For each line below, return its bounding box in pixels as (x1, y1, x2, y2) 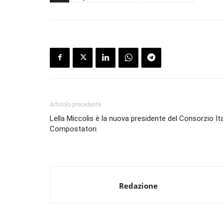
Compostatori (50, 124, 97, 133)
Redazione (119, 180, 158, 191)
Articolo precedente (50, 101, 101, 108)
